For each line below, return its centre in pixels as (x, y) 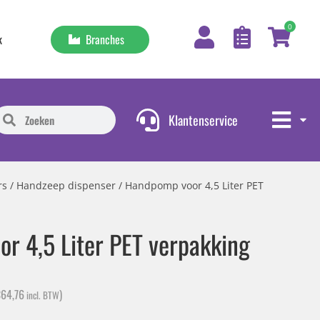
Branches (102, 39)
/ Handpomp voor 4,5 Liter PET (190, 185)
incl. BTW (42, 295)
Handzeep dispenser (66, 185)
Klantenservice (204, 120)
